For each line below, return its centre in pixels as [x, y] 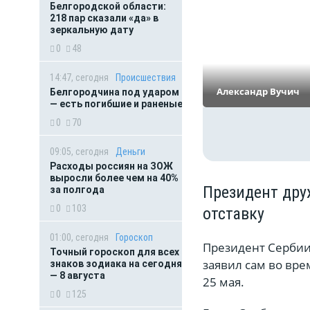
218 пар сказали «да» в [104, 18]
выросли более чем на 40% [114, 178]
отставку [234, 213]
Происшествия [146, 77]
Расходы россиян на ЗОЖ [111, 166]
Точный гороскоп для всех [115, 252]
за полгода [78, 190]
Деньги [130, 152]
